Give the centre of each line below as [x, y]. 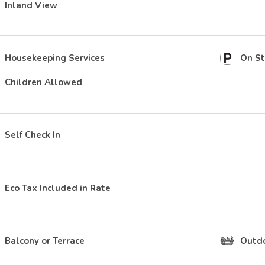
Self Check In [33, 135]
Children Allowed [43, 83]
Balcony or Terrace [45, 240]
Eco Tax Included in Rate [58, 188]
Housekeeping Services [55, 58]
